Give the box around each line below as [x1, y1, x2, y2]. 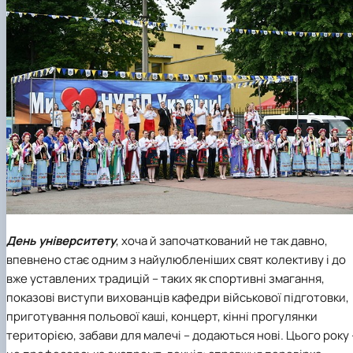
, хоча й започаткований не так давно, [116, 232, 328, 250]
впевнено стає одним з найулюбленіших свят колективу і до [6, 251, 346, 269]
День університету [6, 232, 116, 250]
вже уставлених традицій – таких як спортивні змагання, [6, 270, 325, 288]
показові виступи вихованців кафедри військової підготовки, [6, 289, 349, 307]
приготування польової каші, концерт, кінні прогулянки [6, 308, 318, 325]
